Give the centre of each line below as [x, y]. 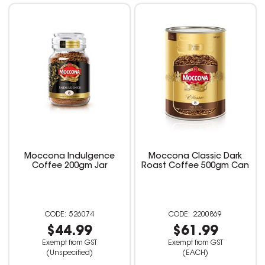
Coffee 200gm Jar [70, 167]
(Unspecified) [70, 253]
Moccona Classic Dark [195, 157]
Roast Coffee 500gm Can [195, 167]
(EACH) [195, 253]
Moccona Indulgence [70, 157]
